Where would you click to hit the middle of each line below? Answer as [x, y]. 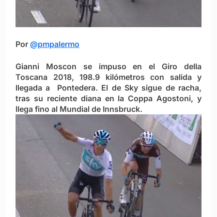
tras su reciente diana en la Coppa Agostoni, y [108, 99]
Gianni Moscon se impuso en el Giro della [108, 67]
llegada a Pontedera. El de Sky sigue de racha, [108, 88]
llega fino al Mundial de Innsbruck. [79, 109]
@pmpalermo [55, 44]
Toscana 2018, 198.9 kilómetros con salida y [108, 77]
